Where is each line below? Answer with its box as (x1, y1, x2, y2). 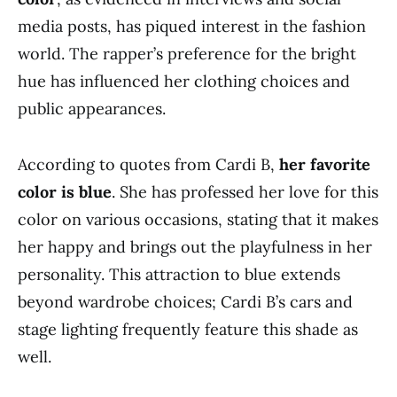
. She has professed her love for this (112, 182, 378, 202)
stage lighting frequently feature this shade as (18, 319, 358, 339)
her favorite (279, 154, 370, 175)
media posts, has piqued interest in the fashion (18, 16, 366, 36)
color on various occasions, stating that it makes (18, 209, 378, 230)
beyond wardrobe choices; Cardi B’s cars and (18, 292, 353, 312)
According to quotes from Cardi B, (18, 154, 279, 175)
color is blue (18, 182, 112, 202)
